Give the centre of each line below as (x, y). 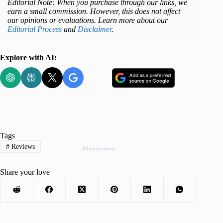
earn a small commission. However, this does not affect (94, 11)
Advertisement (98, 149)
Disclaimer (95, 29)
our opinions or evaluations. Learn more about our (88, 20)
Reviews (22, 146)
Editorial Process (35, 29)
